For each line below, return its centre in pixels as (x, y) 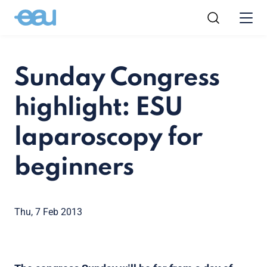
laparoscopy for (108, 138)
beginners (74, 168)
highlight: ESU (98, 108)
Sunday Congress (117, 78)
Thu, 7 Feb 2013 (48, 212)
